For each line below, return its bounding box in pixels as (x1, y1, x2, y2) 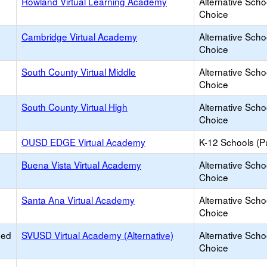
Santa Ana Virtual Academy (21, 193, 135, 206)
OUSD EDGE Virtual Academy (21, 135, 145, 148)
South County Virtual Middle (21, 65, 136, 78)
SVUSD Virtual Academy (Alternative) (21, 228, 173, 241)
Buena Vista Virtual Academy (21, 158, 141, 171)
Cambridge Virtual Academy (21, 30, 137, 43)
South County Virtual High (21, 100, 128, 113)
